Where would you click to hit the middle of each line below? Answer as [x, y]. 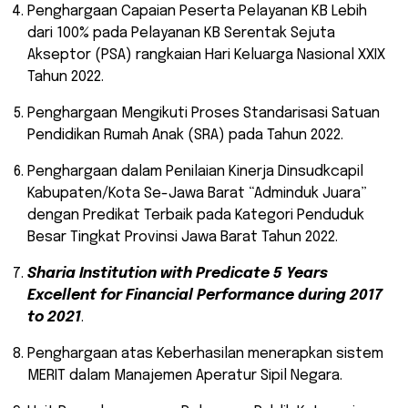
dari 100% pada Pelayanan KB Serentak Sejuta [181, 34]
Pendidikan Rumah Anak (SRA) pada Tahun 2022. [185, 136]
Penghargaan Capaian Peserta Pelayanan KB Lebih [197, 12]
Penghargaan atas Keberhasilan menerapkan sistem [205, 354]
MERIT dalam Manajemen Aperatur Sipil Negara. [185, 376]
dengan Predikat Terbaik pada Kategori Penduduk [196, 216]
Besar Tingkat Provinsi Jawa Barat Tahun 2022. [183, 238]
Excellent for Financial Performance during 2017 [205, 296]
